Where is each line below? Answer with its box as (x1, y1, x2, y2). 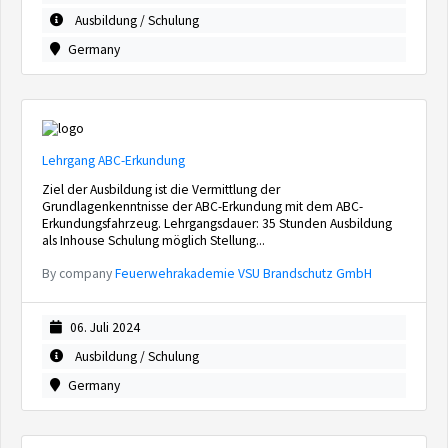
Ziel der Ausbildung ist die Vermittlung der (42, 181, 280, 198)
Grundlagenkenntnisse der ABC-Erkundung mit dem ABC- (42, 198, 363, 215)
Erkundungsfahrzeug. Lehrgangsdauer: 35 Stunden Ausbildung (42, 215, 392, 232)
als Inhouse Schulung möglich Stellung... (42, 232, 265, 249)
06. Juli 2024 (70, 319, 140, 336)
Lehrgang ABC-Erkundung (42, 152, 185, 169)
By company (42, 265, 115, 282)
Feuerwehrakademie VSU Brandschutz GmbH (115, 265, 372, 282)
